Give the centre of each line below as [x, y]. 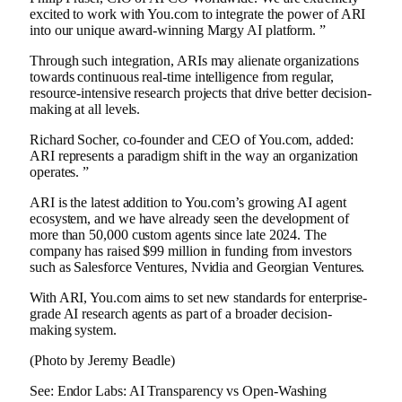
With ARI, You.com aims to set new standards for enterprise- [199, 297]
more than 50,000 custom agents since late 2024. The [178, 234]
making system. [73, 329]
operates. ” [60, 171]
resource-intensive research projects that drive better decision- [201, 92]
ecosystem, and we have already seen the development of [189, 218]
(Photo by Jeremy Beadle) [103, 360]
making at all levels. [85, 109]
